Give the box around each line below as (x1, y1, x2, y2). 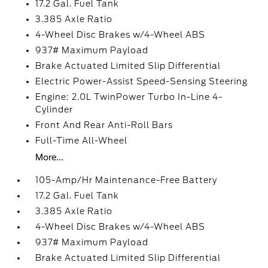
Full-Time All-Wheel (35, 136, 128, 145)
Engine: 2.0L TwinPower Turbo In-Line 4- (35, 92, 223, 102)
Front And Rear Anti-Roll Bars (35, 120, 173, 130)
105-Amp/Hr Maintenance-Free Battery (35, 175, 218, 185)
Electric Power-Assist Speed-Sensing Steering (35, 77, 248, 86)
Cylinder (35, 105, 74, 114)
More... (35, 153, 64, 162)
